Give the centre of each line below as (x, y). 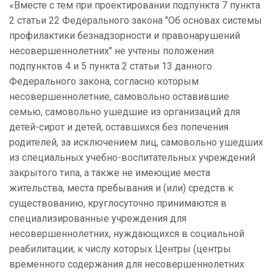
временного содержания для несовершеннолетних (127, 264)
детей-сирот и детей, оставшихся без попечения (119, 127)
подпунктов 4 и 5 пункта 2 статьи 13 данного (111, 66)
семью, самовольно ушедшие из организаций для (125, 112)
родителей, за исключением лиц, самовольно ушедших (136, 143)
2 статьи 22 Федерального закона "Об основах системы (136, 21)
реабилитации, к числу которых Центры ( (103, 249)
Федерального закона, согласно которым (104, 82)
